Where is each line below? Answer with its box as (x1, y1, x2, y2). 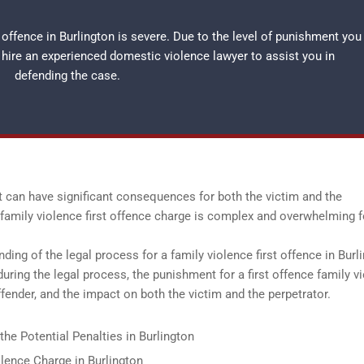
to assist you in (248, 49, 335, 63)
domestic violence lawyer (110, 49, 248, 63)
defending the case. (14, 68, 120, 83)
